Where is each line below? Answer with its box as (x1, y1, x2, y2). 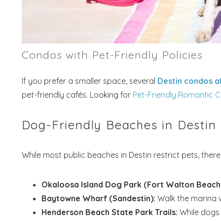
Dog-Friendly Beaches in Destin (21, 117, 217, 132)
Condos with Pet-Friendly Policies (21, 47, 203, 61)
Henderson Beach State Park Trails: (41, 207, 178, 217)
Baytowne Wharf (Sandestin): (41, 193, 155, 203)
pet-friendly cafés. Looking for (21, 89, 133, 100)
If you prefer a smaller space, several (21, 75, 157, 86)
